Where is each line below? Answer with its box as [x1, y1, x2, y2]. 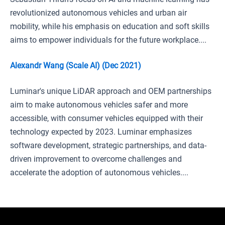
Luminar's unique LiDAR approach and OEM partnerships [10, 86, 211, 96]
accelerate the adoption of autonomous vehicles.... [10, 168, 188, 177]
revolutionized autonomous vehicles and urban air [10, 8, 187, 18]
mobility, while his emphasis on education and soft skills [10, 22, 209, 31]
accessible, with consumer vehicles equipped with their [10, 114, 203, 123]
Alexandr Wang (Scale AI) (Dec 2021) [10, 61, 141, 70]
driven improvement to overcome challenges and [10, 154, 182, 164]
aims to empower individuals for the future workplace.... [10, 35, 206, 45]
